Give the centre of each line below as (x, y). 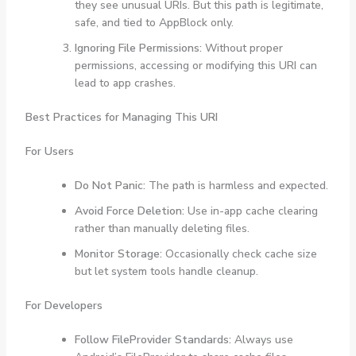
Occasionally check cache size (239, 254)
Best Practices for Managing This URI (121, 118)
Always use (262, 340)
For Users (49, 152)
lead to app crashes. (125, 83)
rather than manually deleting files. (162, 229)
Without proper (242, 48)
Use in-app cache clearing (251, 211)
